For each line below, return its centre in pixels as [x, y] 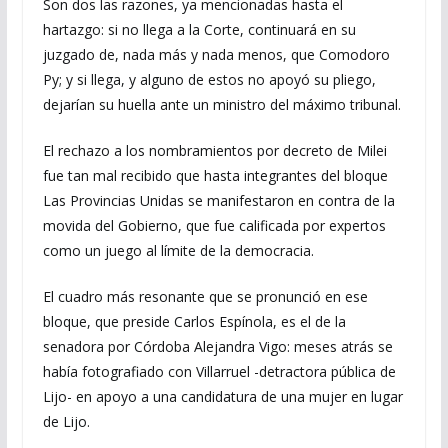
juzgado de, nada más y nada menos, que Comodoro [216, 54]
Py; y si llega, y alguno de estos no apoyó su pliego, [209, 79]
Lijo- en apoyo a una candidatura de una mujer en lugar [222, 396]
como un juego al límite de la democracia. [178, 250]
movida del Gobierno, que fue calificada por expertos [214, 225]
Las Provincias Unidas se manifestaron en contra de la [218, 200]
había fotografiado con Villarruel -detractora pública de [219, 371]
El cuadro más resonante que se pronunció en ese [205, 296]
